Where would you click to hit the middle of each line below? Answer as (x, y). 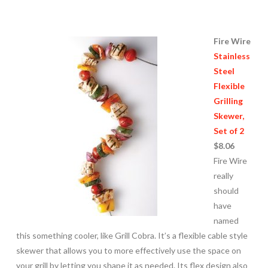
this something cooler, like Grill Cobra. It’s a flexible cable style (132, 235)
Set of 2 (229, 130)
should (226, 190)
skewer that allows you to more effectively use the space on (128, 250)
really (223, 175)
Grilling (228, 100)
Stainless (232, 56)
